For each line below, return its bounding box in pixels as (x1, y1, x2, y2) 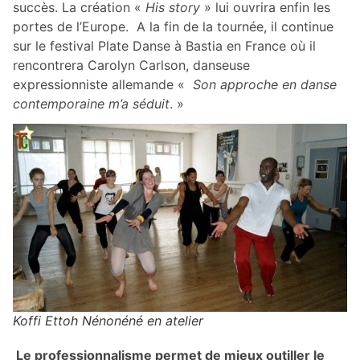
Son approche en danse (189, 76, 337, 93)
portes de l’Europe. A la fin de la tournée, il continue (13, 18, 333, 35)
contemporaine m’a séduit (13, 96, 170, 112)
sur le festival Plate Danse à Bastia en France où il (13, 38, 320, 55)
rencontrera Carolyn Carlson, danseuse (13, 57, 250, 74)
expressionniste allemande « (13, 76, 189, 93)
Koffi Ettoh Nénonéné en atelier (13, 312, 203, 329)
